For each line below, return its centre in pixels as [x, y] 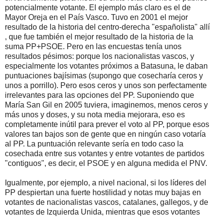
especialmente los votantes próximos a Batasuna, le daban [106, 66]
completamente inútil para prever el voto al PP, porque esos [107, 125]
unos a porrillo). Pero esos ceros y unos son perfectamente [106, 86]
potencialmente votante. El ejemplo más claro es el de [98, 8]
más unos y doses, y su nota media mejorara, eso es [95, 115]
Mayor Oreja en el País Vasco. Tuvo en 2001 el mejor [96, 18]
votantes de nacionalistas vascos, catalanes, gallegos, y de [107, 202]
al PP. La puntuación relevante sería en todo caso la [94, 144]
